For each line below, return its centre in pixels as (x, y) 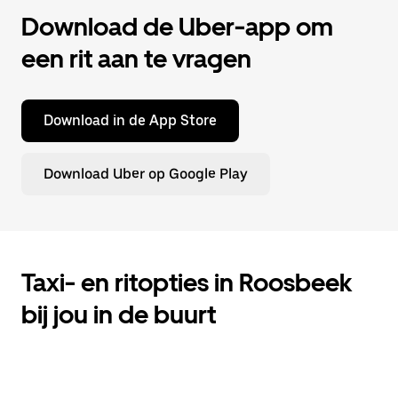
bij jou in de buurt (119, 314)
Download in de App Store (130, 120)
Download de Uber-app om (177, 27)
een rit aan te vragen (136, 59)
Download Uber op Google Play (146, 174)
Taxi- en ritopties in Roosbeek (187, 283)
